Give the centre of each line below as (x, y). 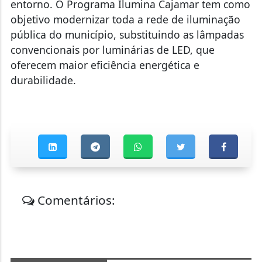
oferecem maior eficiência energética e (105, 65)
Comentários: (75, 200)
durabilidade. (43, 80)
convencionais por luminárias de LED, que (112, 50)
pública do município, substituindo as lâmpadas (127, 35)
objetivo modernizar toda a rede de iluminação (125, 20)
